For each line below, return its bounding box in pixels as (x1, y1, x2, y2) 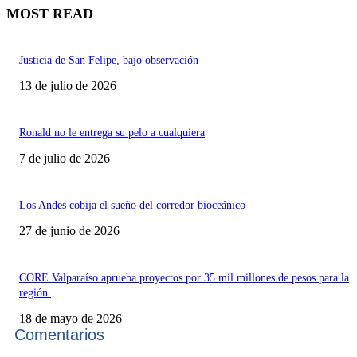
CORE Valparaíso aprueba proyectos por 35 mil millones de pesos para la (19, 271, 349, 284)
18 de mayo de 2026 (19, 311, 122, 325)
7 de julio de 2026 (19, 151, 110, 165)
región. (19, 286, 51, 299)
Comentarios (14, 325, 104, 343)
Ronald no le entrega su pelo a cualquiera (19, 126, 205, 139)
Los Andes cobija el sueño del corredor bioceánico (19, 198, 245, 211)
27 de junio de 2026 (19, 223, 120, 237)
